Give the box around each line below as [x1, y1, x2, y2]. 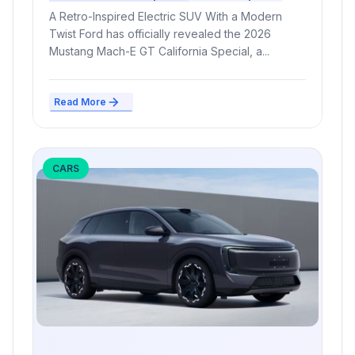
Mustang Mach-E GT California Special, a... [49, 44, 269, 58]
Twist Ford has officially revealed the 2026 [49, 26, 271, 40]
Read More [54, 95, 106, 108]
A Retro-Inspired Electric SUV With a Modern [49, 9, 282, 23]
